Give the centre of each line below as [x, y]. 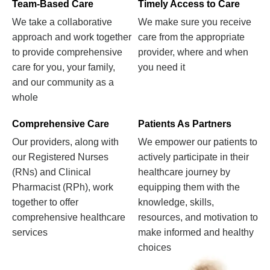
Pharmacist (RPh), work [63, 187]
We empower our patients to [198, 142]
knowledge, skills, [176, 202]
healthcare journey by [184, 172]
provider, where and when [193, 52]
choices [155, 248]
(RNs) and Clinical [52, 172]
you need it [162, 67]
